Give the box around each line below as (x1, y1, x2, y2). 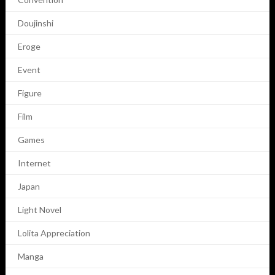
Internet (17, 158, 51, 169)
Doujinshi (17, 18, 53, 29)
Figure (17, 88, 42, 99)
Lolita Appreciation (17, 228, 90, 239)
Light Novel (17, 204, 61, 215)
